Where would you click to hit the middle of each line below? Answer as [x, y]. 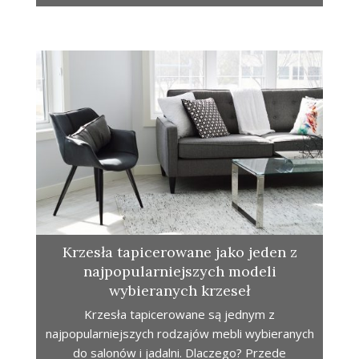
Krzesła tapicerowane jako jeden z [179, 252]
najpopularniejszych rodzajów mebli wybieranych [179, 334]
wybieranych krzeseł [179, 291]
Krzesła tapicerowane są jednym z [179, 315]
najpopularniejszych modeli [179, 272]
